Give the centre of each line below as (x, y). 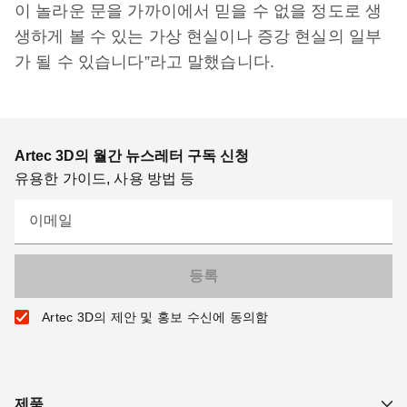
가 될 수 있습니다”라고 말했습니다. (144, 61)
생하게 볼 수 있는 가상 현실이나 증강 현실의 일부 (199, 36)
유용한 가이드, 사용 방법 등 (105, 178)
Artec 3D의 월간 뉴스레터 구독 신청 (132, 155)
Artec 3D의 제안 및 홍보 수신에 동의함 (155, 317)
